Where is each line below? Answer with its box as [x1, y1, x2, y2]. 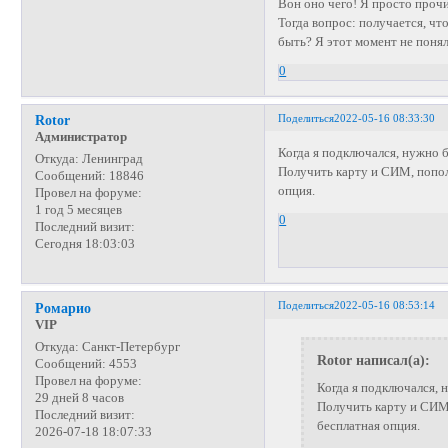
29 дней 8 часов [34, 390, 124, 405]
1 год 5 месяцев [34, 203, 122, 218]
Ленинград [78, 152, 143, 167]
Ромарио [34, 299, 91, 316]
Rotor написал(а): [316, 352, 430, 369]
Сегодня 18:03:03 [34, 237, 135, 252]
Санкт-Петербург [78, 339, 180, 354]
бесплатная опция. [316, 419, 420, 434]
